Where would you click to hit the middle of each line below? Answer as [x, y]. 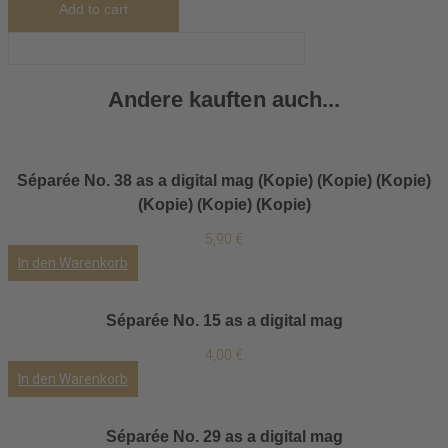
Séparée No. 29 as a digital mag [224, 436]
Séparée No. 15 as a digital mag [224, 320]
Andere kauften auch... [224, 99]
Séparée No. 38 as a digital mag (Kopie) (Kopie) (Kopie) [224, 180]
